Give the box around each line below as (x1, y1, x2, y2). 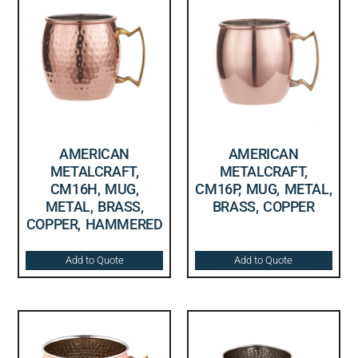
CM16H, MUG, (50, 180, 139, 197)
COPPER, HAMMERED (26, 215, 163, 233)
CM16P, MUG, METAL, (195, 180, 332, 197)
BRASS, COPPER (212, 197, 315, 215)
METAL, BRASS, (45, 197, 144, 215)
